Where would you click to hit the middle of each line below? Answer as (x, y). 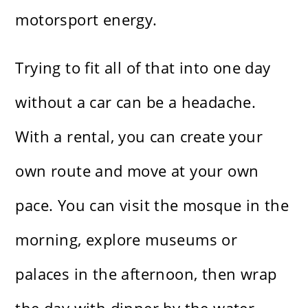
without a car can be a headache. (136, 102)
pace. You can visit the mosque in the (152, 205)
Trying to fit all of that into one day (143, 68)
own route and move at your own (137, 171)
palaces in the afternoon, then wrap (146, 274)
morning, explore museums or (126, 240)
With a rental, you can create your (139, 136)
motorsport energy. (86, 20)
